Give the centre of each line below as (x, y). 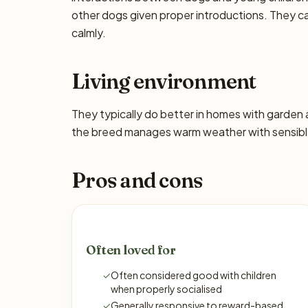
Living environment (164, 81)
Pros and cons (137, 180)
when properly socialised (166, 289)
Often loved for (131, 250)
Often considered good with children (194, 275)
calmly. (89, 33)
